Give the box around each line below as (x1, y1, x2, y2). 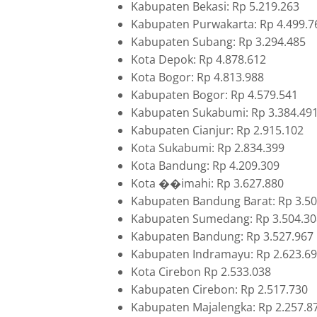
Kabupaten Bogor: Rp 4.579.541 (131, 86, 298, 103)
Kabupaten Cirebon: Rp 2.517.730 (131, 281, 308, 297)
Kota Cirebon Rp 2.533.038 (131, 263, 271, 279)
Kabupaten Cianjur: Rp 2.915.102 (131, 122, 304, 138)
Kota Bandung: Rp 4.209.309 (131, 157, 279, 173)
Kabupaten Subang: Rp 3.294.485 (131, 33, 306, 50)
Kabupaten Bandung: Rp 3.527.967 (131, 228, 313, 244)
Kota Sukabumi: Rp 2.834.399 (131, 139, 284, 156)
